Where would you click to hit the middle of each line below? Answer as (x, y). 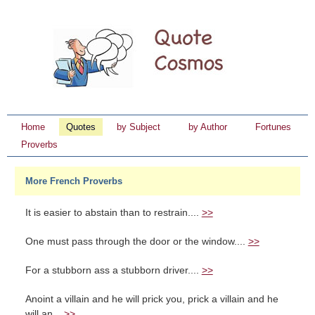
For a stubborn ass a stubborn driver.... (113, 270)
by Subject (139, 127)
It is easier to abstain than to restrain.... (113, 213)
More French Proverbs (73, 181)
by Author (208, 127)
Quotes (81, 127)
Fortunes (273, 127)
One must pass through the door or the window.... (136, 242)
